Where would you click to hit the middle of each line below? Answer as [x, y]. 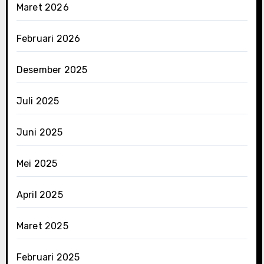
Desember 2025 [52, 70]
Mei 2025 [37, 163]
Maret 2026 [42, 7]
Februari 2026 [48, 38]
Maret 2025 [42, 226]
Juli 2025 [38, 101]
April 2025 [39, 194]
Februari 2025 [48, 257]
